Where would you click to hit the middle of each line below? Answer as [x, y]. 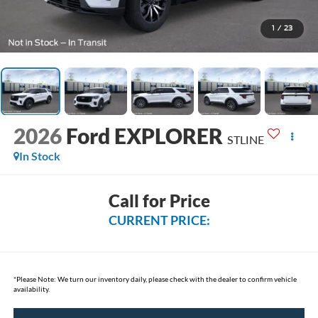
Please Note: [36, 279]
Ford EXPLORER [144, 136]
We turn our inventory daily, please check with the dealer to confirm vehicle [176, 279]
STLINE [245, 140]
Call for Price [159, 200]
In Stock [39, 156]
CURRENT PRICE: [159, 220]
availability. [31, 289]
